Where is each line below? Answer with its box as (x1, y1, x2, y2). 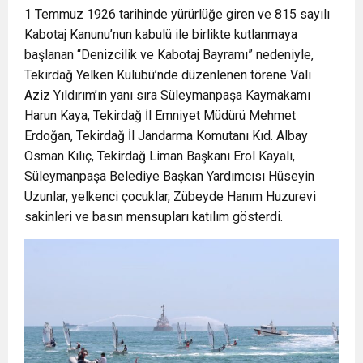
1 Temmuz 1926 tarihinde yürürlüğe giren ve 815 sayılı (24, 6, 330, 23)
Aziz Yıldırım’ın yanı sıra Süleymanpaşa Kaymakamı (24, 88, 310, 104)
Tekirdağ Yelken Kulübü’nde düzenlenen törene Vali (24, 67, 311, 83)
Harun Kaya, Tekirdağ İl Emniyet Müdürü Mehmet (24, 108, 296, 124)
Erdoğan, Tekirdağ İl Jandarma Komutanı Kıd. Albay (24, 128, 308, 144)
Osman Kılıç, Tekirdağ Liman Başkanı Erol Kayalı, (24, 148, 295, 164)
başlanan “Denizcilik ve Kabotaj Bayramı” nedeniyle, (24, 47, 314, 63)
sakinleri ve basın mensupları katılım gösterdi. (24, 209, 283, 225)
